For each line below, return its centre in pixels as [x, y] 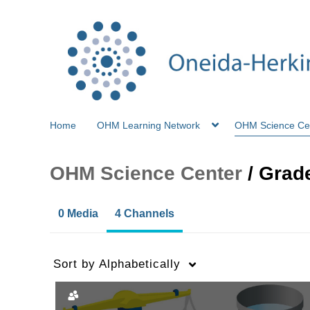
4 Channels [145, 213]
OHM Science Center [146, 173]
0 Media [78, 213]
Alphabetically [138, 264]
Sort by [74, 264]
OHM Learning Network [148, 125]
